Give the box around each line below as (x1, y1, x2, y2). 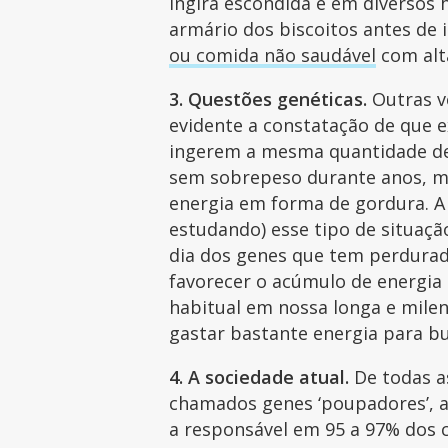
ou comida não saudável (169, 42, 377, 67)
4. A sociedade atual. (169, 364, 350, 389)
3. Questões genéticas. (169, 86, 368, 111)
